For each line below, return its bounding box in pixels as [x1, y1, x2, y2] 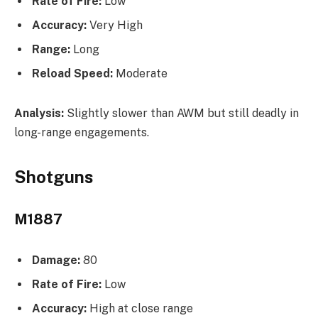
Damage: [32, 253, 80, 268]
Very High [87, 18, 143, 32]
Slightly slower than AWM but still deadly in [64, 106, 299, 120]
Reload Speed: [32, 66, 113, 80]
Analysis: [14, 106, 64, 120]
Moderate [113, 66, 168, 80]
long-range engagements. [14, 125, 149, 139]
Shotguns [14, 166, 93, 187]
